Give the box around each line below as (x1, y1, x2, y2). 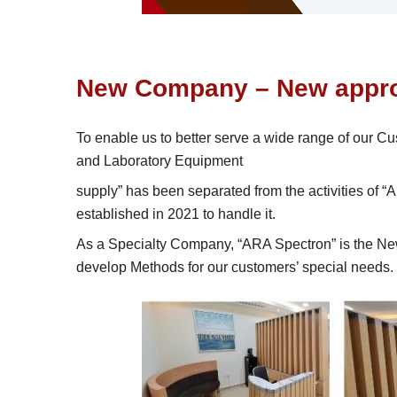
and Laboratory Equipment (75, 153, 243, 168)
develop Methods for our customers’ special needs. (75, 260, 393, 275)
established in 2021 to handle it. (75, 206, 276, 222)
